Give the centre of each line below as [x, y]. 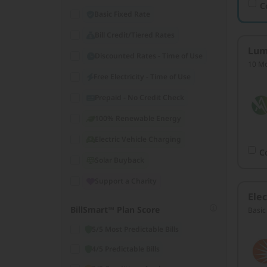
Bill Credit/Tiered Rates [134, 35]
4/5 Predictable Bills [126, 249]
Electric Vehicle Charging [138, 139]
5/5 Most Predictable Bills [135, 229]
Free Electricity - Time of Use [142, 77]
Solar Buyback [119, 160]
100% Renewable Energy [138, 118]
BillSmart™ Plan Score [115, 209]
